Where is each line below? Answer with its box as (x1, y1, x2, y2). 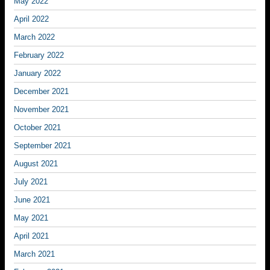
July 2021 (14, 177, 48, 186)
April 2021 (14, 231, 49, 240)
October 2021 (14, 123, 61, 132)
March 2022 (14, 33, 55, 42)
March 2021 (14, 250, 55, 259)
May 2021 (14, 213, 48, 222)
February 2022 (14, 51, 64, 60)
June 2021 (14, 195, 50, 204)
